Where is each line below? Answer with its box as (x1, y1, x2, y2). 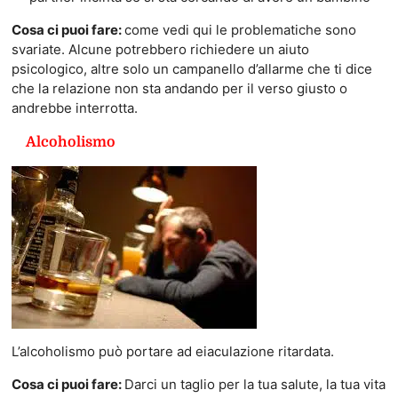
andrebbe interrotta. (11, 99, 138, 116)
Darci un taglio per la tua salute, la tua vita (123, 375, 386, 393)
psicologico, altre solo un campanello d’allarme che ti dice (11, 60, 372, 77)
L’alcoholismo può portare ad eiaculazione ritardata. (11, 342, 334, 360)
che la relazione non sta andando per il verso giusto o (11, 79, 347, 97)
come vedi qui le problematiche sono (123, 20, 356, 38)
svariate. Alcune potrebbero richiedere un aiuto (11, 40, 309, 58)
